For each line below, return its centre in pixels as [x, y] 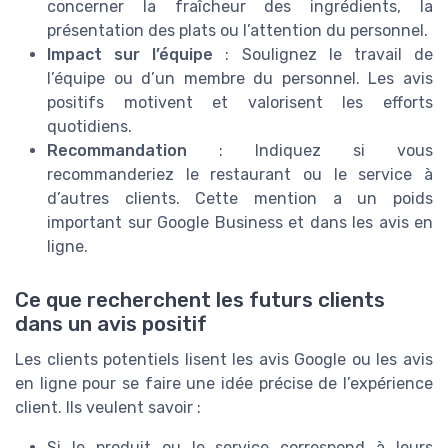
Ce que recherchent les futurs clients [200, 299]
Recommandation [117, 150]
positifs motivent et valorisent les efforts [240, 102]
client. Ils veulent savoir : [108, 407]
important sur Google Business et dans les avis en [240, 222]
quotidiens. [89, 126]
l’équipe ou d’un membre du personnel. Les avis [240, 78]
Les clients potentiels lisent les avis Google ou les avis [224, 359]
